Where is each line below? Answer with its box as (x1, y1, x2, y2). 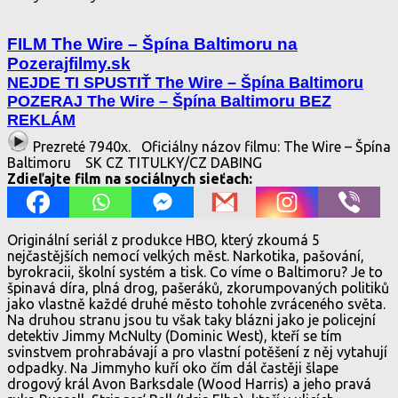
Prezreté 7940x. (29, 138, 134, 155)
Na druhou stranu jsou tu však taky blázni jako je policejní (7, 311, 376, 328)
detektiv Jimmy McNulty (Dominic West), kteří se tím (7, 327, 342, 344)
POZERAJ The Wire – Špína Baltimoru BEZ (7, 92, 331, 110)
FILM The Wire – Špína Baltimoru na (7, 34, 298, 53)
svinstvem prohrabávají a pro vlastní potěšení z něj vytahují (7, 343, 387, 360)
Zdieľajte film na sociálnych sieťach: (7, 170, 252, 187)
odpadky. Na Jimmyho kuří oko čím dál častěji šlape (7, 359, 338, 376)
